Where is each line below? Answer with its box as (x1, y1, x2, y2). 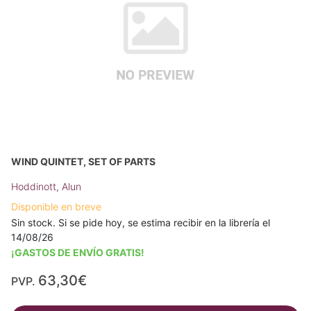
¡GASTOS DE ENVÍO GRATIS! (11, 246, 144, 258)
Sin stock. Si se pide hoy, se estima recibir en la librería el (11, 216, 270, 228)
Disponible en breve (11, 200, 101, 212)
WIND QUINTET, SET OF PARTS (11, 155, 155, 167)
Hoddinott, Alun (11, 180, 81, 192)
